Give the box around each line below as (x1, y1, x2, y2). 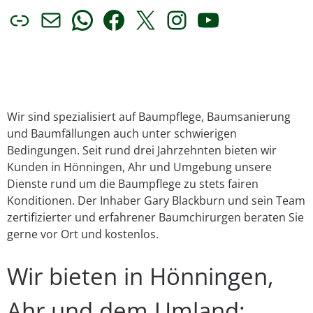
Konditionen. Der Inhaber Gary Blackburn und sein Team (7, 193, 305, 209)
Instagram (164, 21, 283, 56)
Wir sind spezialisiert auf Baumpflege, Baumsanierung (7, 109, 291, 125)
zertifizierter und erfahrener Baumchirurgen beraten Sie (7, 210, 304, 226)
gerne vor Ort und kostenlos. (7, 226, 159, 242)
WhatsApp (70, 21, 190, 56)
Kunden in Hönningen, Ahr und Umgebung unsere (7, 159, 272, 175)
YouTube (196, 21, 299, 56)
